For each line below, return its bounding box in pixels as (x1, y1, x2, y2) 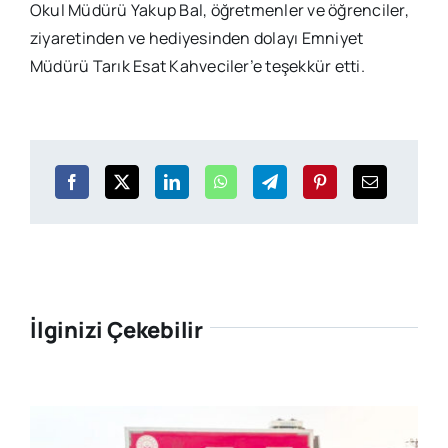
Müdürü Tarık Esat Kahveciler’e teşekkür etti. (29, 55, 365, 78)
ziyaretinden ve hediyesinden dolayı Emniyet (29, 27, 364, 50)
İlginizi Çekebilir (29, 315, 204, 346)
